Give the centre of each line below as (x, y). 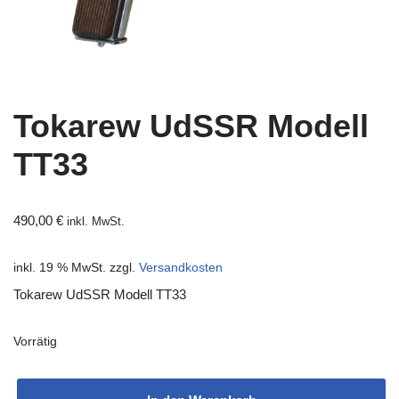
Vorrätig (35, 341)
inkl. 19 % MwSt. (60, 267)
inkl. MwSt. (96, 221)
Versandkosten (181, 267)
